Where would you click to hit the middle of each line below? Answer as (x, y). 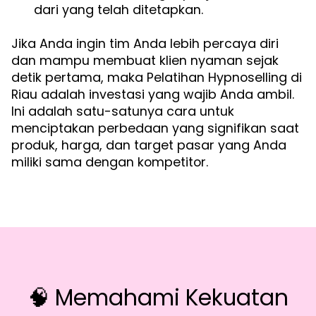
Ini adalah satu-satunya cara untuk (123, 111)
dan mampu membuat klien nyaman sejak (145, 61)
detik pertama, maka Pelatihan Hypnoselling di (157, 78)
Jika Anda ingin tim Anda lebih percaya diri (145, 44)
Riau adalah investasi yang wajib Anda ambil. (153, 95)
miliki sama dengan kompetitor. (110, 162)
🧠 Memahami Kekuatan (158, 298)
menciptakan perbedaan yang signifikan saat (155, 128)
